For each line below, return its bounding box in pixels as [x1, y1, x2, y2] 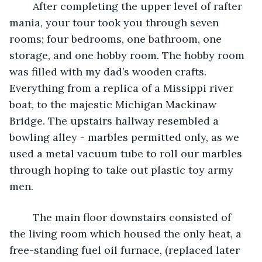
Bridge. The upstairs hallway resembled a [9, 113, 222, 127]
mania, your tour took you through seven [9, 15, 222, 29]
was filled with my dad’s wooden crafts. [9, 64, 209, 78]
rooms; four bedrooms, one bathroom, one [9, 32, 225, 46]
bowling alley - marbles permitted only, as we [9, 130, 242, 144]
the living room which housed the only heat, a [9, 226, 244, 240]
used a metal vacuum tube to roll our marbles [9, 146, 245, 160]
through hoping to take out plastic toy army [9, 163, 236, 177]
